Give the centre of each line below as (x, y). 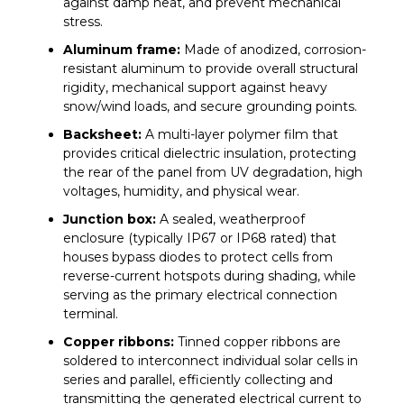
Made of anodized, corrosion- (273, 49)
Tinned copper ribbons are (257, 341)
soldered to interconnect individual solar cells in (211, 360)
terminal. (91, 313)
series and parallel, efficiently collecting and (198, 379)
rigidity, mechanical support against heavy (195, 87)
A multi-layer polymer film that (240, 134)
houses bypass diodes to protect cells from (198, 257)
